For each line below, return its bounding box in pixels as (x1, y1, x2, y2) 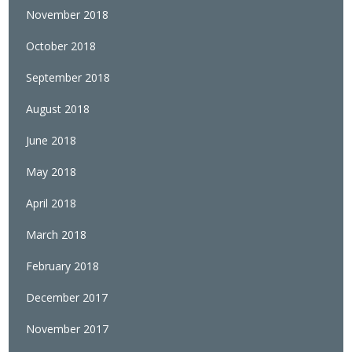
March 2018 (26, 227, 87, 243)
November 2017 (26, 321, 109, 337)
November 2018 (26, 7, 109, 23)
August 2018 (26, 101, 90, 117)
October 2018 (26, 38, 97, 54)
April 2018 (26, 196, 77, 211)
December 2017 (26, 290, 108, 306)
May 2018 (26, 164, 77, 180)
